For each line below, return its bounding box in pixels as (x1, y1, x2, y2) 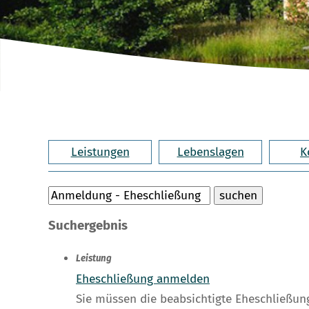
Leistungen (70, 144, 130, 159)
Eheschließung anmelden (76, 272, 210, 287)
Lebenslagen (177, 144, 244, 159)
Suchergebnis (48, 218, 128, 234)
